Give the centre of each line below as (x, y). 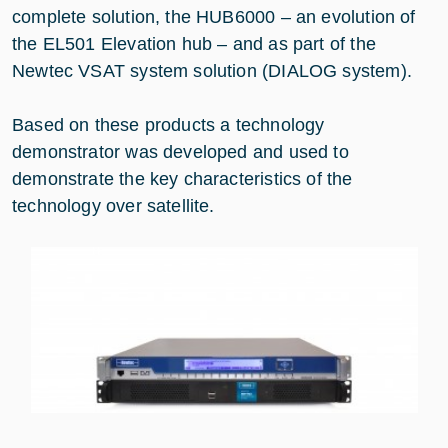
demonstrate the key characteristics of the (182, 179)
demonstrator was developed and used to (180, 152)
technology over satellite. (113, 206)
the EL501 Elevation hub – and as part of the (194, 44)
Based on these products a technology (168, 125)
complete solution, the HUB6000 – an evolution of (214, 17)
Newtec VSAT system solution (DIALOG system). (212, 71)
